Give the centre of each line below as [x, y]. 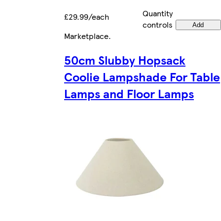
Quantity [158, 13]
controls [158, 24]
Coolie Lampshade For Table [142, 76]
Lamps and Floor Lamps [129, 93]
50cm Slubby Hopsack [125, 59]
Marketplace [86, 36]
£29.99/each [87, 16]
